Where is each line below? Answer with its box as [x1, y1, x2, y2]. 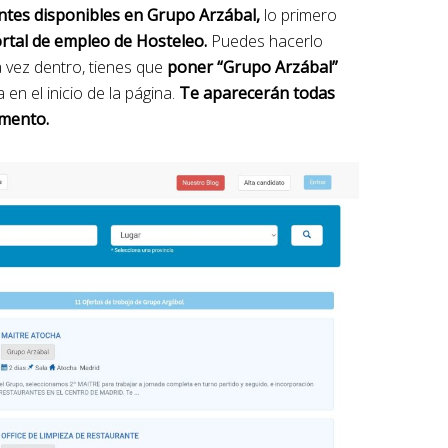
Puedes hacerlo [211, 30, 323, 52]
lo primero [260, 4, 337, 26]
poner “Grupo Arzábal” [167, 56, 338, 78]
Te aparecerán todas [175, 82, 335, 104]
